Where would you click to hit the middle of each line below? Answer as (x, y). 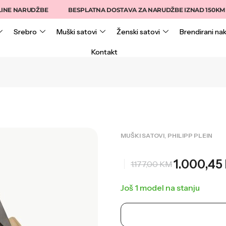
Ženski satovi (138, 32)
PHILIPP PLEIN (190, 135)
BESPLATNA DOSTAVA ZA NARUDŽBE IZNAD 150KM (125, 10)
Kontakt (104, 52)
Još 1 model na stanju (160, 187)
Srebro (25, 32)
